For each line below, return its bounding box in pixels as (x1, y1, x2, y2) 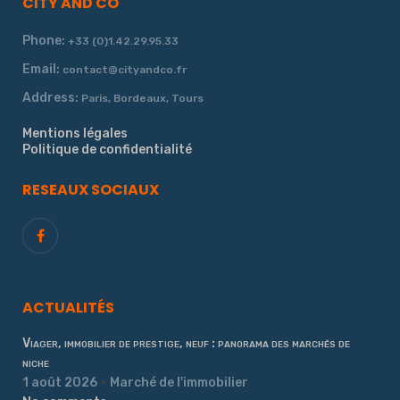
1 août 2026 (22, 375, 97, 390)
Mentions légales (22, 126, 128, 141)
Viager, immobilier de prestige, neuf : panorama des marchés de (22, 336, 350, 351)
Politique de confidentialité (22, 142, 192, 157)
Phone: (22, 33, 68, 48)
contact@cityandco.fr (62, 63, 187, 76)
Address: (22, 90, 81, 105)
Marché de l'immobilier (110, 375, 248, 390)
